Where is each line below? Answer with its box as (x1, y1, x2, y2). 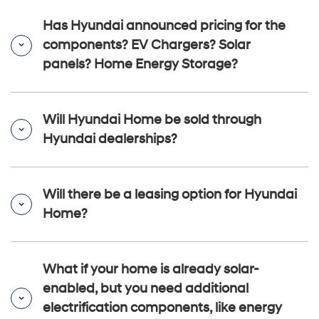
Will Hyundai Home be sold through (43, 112, 261, 129)
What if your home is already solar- (43, 261, 259, 278)
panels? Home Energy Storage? (43, 56, 238, 73)
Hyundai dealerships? (43, 131, 177, 148)
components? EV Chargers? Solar (43, 37, 251, 54)
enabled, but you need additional (43, 281, 249, 298)
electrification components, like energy (43, 300, 282, 317)
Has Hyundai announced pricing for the (43, 18, 286, 35)
